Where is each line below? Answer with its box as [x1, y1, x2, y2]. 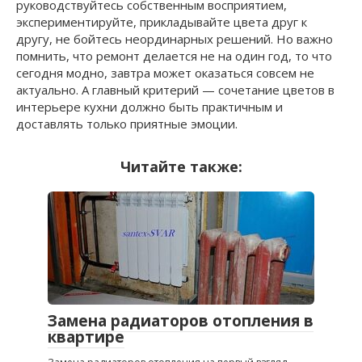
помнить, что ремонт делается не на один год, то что [16, 47, 332, 64]
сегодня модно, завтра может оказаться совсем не [16, 64, 314, 81]
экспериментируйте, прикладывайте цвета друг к [16, 13, 307, 30]
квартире [48, 326, 124, 347]
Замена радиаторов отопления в [48, 309, 314, 331]
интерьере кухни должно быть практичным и [16, 98, 283, 115]
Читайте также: [120, 156, 242, 176]
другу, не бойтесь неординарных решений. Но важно [16, 30, 333, 47]
